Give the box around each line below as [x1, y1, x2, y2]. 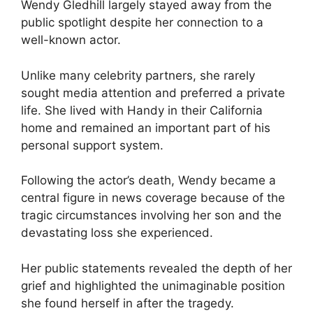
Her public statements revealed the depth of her [21, 261, 292, 275]
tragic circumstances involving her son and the [21, 208, 282, 223]
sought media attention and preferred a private [21, 85, 285, 100]
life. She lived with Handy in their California [21, 103, 263, 117]
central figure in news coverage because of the [21, 191, 285, 205]
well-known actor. [21, 33, 121, 48]
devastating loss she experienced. [21, 226, 213, 240]
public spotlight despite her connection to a [21, 15, 263, 30]
